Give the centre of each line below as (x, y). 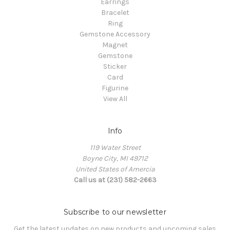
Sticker (115, 67)
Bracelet (115, 13)
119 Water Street (115, 148)
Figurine (115, 88)
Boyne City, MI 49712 (115, 159)
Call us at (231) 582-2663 (115, 180)
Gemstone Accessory (115, 34)
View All (115, 99)
